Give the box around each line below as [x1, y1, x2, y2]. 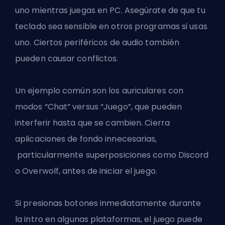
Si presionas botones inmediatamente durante [15, 197, 201, 209]
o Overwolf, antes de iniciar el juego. [15, 165, 157, 177]
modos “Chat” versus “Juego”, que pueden [15, 101, 182, 113]
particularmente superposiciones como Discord [15, 149, 209, 161]
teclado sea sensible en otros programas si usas [15, 21, 207, 33]
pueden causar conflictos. [15, 53, 119, 65]
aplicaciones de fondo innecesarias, [15, 133, 157, 145]
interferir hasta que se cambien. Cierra [15, 117, 170, 129]
